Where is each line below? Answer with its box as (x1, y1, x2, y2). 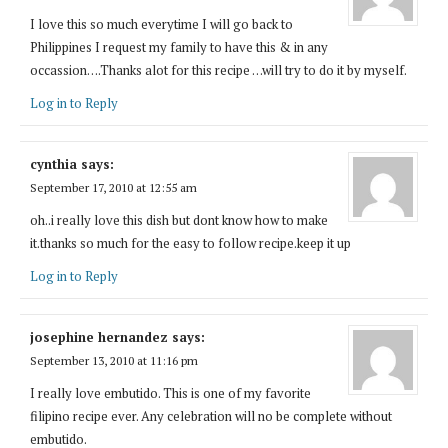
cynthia (30, 154, 77, 173)
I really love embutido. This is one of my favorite (30, 383, 311, 402)
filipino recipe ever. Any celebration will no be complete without (30, 406, 392, 425)
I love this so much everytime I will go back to (30, 14, 293, 33)
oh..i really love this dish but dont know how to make (30, 210, 328, 229)
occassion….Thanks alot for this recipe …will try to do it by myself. (30, 60, 407, 79)
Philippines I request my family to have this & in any (30, 37, 328, 56)
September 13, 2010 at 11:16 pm (30, 352, 198, 368)
